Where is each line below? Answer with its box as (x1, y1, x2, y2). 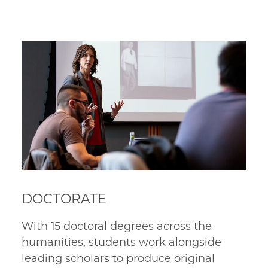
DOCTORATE (22, 190, 106, 207)
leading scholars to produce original (22, 251, 215, 265)
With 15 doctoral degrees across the (22, 219, 212, 233)
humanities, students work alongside (22, 235, 221, 249)
